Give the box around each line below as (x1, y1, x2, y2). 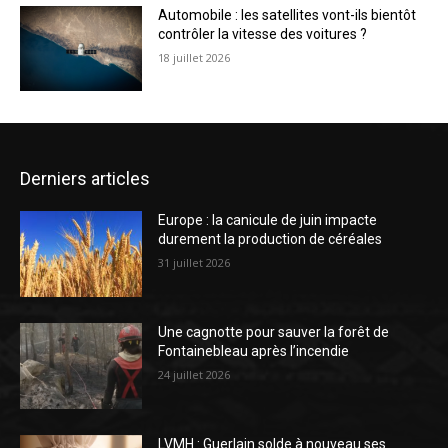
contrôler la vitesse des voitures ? (158, 25, 368, 42)
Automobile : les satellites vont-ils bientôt (158, 6, 417, 23)
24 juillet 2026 (158, 366, 231, 382)
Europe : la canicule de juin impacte (158, 212, 378, 229)
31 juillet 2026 (158, 255, 231, 271)
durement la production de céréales (158, 231, 383, 248)
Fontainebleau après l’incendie (158, 342, 350, 359)
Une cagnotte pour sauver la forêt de (158, 323, 390, 340)
